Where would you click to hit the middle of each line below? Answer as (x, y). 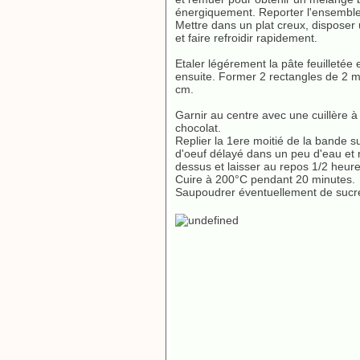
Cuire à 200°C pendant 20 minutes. (265, 179)
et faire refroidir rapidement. (248, 38)
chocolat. (198, 128)
